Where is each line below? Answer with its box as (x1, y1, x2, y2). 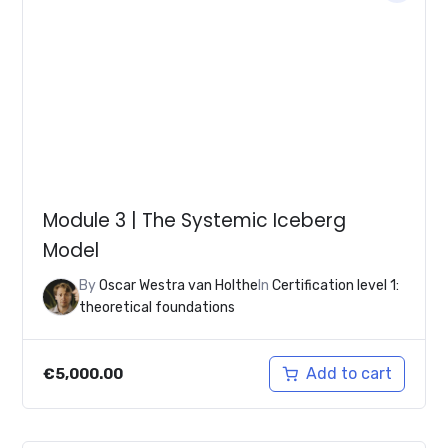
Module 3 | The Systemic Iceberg (43, 206, 347, 234)
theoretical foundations (79, 299, 236, 317)
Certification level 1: (272, 277, 400, 295)
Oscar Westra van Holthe (99, 277, 259, 295)
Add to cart (305, 364, 392, 384)
